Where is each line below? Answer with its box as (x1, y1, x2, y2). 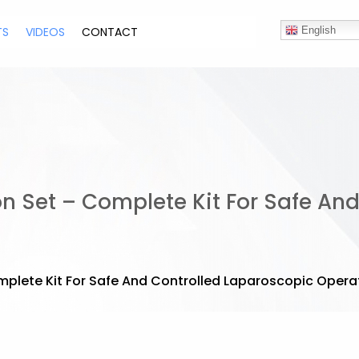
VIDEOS (26, 24, 66, 40)
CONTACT (82, 24, 139, 40)
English (297, 24, 336, 36)
